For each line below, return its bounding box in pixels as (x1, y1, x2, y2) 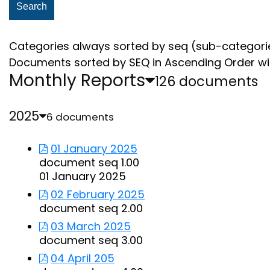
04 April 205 (51, 251, 115, 266)
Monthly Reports (9, 69, 145, 92)
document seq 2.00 (39, 201, 143, 216)
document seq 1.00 (39, 155, 139, 170)
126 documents (155, 72, 258, 91)
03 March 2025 (51, 219, 131, 234)
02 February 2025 (51, 187, 145, 202)
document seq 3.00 (39, 233, 143, 248)
